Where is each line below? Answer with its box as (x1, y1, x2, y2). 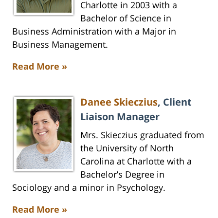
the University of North (80, 142, 174, 154)
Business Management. (12, 38, 108, 50)
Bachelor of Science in (80, 12, 171, 24)
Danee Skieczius (80, 95, 158, 109)
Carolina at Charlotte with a (80, 155, 192, 167)
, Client (158, 95, 192, 109)
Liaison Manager (80, 109, 160, 123)
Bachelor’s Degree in (80, 168, 164, 180)
